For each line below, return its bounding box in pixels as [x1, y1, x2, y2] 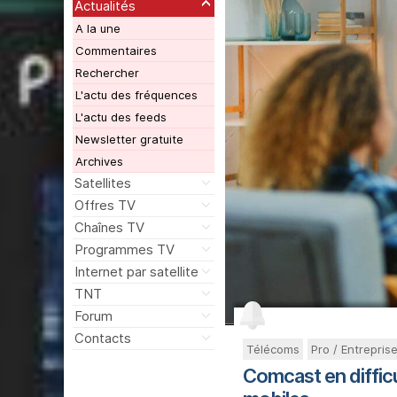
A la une [74, 21, 121, 36]
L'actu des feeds [74, 110, 167, 125]
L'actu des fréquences [74, 88, 198, 103]
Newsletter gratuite [74, 132, 183, 147]
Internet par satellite [74, 263, 198, 281]
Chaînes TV [74, 219, 144, 237]
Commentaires [74, 43, 157, 58]
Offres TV [74, 197, 136, 214]
